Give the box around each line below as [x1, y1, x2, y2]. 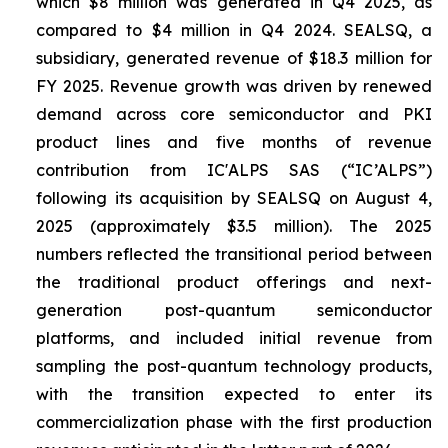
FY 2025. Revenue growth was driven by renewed [36, 76, 432, 96]
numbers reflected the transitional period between [36, 244, 432, 264]
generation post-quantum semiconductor [36, 300, 432, 320]
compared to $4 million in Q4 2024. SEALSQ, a [36, 20, 432, 40]
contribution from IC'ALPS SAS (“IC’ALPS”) [36, 160, 432, 180]
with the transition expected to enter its [36, 384, 432, 404]
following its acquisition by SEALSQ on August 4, [36, 188, 432, 208]
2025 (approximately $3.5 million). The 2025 [36, 216, 432, 236]
